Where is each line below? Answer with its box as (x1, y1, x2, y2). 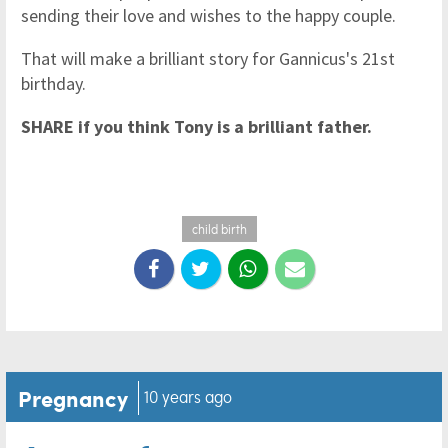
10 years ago (144, 385, 232, 409)
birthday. (21, 72, 86, 96)
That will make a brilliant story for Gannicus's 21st (21, 47, 395, 71)
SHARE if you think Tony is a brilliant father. (21, 115, 372, 139)
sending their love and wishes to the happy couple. (21, 4, 400, 28)
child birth (191, 220, 247, 239)
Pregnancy (18, 383, 128, 414)
